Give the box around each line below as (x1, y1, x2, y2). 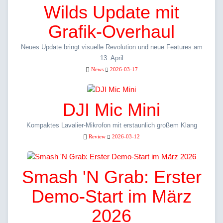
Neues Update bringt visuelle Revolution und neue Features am (20, 43, 203, 51)
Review (89, 133, 106, 140)
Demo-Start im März (31, 186, 192, 207)
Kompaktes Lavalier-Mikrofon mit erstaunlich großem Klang (26, 121, 197, 129)
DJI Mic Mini (63, 100, 160, 120)
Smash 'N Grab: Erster (21, 167, 202, 188)
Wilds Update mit (44, 2, 179, 23)
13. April (100, 54, 123, 62)
